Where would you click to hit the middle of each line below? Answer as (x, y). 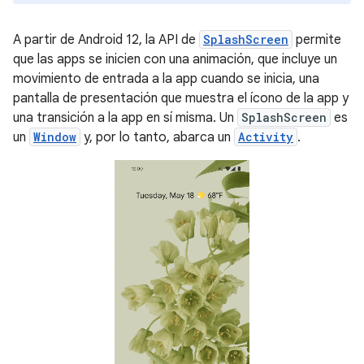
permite (317, 40)
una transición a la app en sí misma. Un (125, 118)
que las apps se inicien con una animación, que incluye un (175, 59)
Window (55, 137)
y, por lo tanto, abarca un (157, 137)
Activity (266, 137)
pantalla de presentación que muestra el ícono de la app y (181, 98)
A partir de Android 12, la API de (106, 40)
